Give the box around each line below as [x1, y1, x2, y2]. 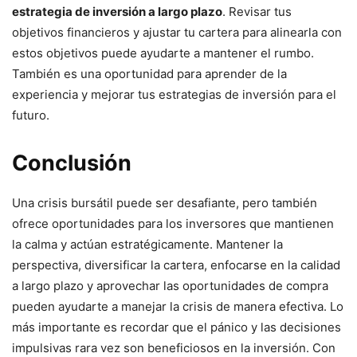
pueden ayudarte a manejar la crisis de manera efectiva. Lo [12, 298, 343, 314]
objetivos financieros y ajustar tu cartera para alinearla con [12, 24, 342, 40]
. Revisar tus [222, 3, 292, 19]
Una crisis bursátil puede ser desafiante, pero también [12, 194, 317, 210]
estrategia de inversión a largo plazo [12, 3, 222, 19]
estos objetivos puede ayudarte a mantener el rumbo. [12, 45, 314, 61]
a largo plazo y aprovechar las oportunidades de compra [12, 277, 328, 293]
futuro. [12, 107, 49, 123]
